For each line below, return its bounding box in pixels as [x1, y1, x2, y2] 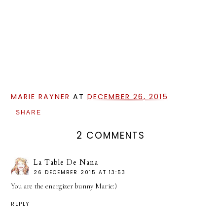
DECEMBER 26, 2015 [87, 91, 169, 102]
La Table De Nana [34, 157, 99, 167]
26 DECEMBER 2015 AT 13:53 [34, 168, 126, 176]
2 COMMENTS [76, 128, 145, 142]
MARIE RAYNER [11, 91, 71, 102]
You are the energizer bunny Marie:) [11, 182, 117, 190]
